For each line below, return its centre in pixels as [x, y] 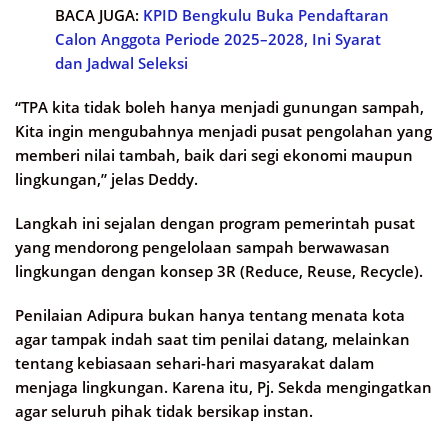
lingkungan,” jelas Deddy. [106, 179]
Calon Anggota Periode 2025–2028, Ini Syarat [218, 39]
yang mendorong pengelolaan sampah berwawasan [202, 247]
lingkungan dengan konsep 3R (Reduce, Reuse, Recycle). [219, 271]
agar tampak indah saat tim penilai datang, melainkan [212, 339]
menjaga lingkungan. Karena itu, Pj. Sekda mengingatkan [223, 387]
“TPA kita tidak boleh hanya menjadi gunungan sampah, [219, 107]
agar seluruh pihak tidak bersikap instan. [164, 411]
